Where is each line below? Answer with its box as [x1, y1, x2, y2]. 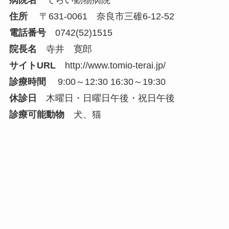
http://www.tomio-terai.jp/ [64, 60, 166, 71]
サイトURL [9, 60, 56, 71]
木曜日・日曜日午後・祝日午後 [36, 93, 175, 104]
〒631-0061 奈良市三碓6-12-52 [27, 11, 174, 22]
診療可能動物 [9, 109, 64, 120]
